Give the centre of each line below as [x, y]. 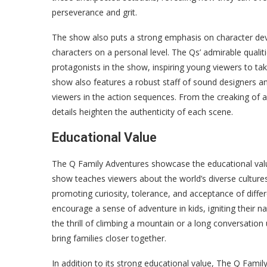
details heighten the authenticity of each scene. [142, 112]
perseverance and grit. [94, 12]
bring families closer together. [109, 238]
